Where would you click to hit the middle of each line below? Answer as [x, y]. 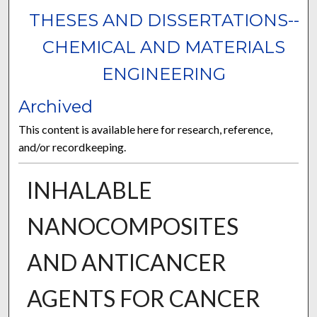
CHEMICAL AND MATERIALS [164, 47]
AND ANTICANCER [126, 263]
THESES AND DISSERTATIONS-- [164, 21]
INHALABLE [89, 190]
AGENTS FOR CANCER [143, 299]
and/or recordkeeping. [73, 147]
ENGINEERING [164, 74]
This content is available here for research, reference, [146, 129]
